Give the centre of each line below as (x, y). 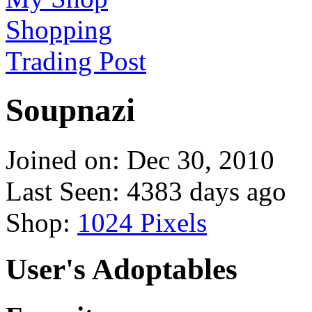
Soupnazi (70, 110)
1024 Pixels (142, 222)
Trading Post (76, 61)
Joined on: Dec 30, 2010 (140, 159)
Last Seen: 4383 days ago (146, 191)
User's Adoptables (122, 269)
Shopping (59, 29)
